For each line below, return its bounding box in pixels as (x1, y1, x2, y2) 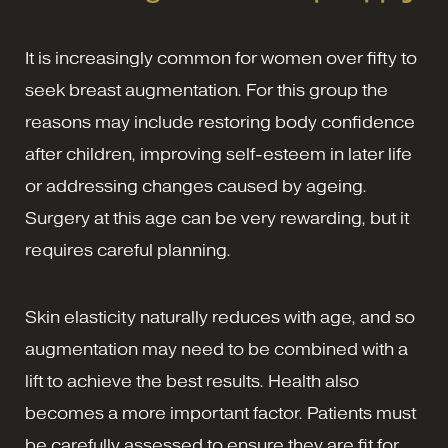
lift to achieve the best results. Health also (25, 372, 359, 391)
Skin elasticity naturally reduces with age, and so (25, 308, 415, 327)
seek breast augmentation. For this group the (25, 81, 388, 100)
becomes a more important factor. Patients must (25, 404, 416, 423)
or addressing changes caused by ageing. (25, 177, 367, 196)
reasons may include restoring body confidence (25, 113, 415, 132)
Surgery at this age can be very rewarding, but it (25, 209, 409, 228)
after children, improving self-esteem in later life (25, 145, 412, 164)
